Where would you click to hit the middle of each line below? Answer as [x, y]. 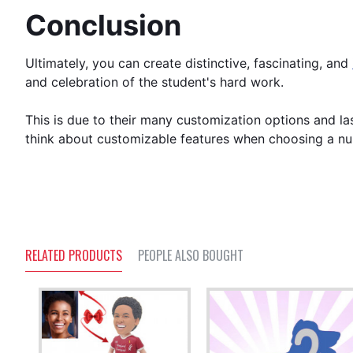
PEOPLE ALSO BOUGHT [191, 255]
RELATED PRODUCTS [74, 255]
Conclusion [103, 25]
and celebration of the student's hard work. [154, 82]
